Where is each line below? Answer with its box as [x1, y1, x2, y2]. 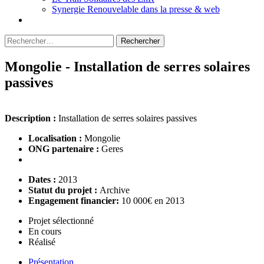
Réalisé [28, 236, 55, 247]
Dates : [28, 174, 58, 184]
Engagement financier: [28, 195, 121, 206]
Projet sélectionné [28, 215, 94, 226]
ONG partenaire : [28, 143, 101, 154]
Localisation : [28, 133, 84, 143]
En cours [28, 226, 61, 236]
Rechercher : [4, 34, 51, 44]
